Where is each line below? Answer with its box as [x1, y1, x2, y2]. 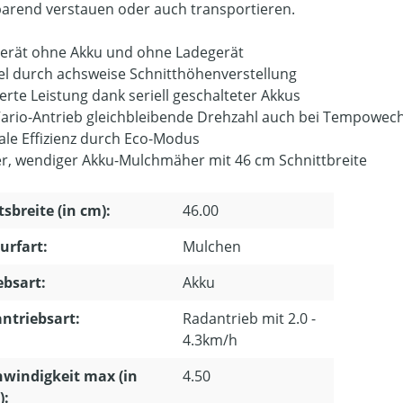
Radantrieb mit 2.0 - [183, 308, 316, 328]
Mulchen [183, 236, 241, 256]
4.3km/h [183, 329, 237, 350]
